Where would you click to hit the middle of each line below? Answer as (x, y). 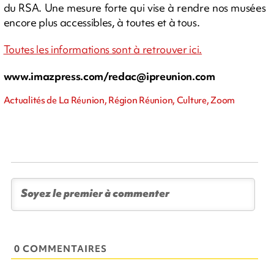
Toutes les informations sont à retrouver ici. (103, 50)
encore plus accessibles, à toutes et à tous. (102, 23)
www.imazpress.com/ (56, 76)
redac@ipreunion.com (161, 76)
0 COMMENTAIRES (61, 249)
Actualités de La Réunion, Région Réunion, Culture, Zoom (119, 101)
